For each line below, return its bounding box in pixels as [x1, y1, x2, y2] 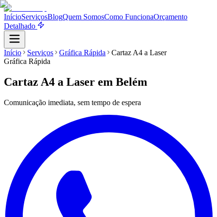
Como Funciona [104, 13, 154, 21]
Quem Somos [62, 13, 104, 21]
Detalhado [4, 22, 37, 30]
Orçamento [154, 13, 187, 21]
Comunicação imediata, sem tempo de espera [4, 98, 141, 107]
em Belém [98, 75, 147, 88]
